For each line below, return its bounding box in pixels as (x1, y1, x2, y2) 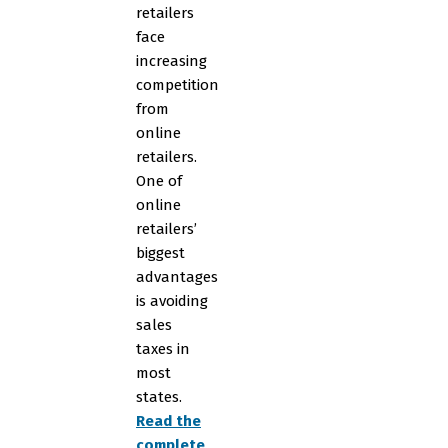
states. (136, 388, 182, 406)
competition (136, 76, 219, 94)
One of (136, 172, 182, 190)
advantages (136, 268, 218, 286)
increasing (136, 52, 207, 70)
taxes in (136, 340, 190, 358)
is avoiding (136, 292, 208, 310)
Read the (136, 412, 201, 430)
